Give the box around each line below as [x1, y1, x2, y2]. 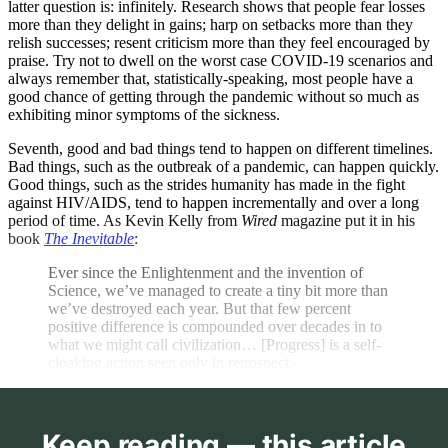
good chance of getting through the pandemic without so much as [8, 87, 419, 105]
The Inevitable [44, 229, 134, 247]
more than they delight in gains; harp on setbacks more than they [8, 15, 413, 33]
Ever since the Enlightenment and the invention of [48, 263, 363, 281]
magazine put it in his [281, 211, 415, 229]
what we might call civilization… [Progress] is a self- [48, 335, 381, 353]
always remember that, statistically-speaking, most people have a [8, 69, 413, 87]
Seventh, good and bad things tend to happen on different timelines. [8, 139, 433, 157]
